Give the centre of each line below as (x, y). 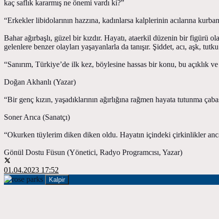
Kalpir (57, 179)
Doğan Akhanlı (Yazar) (40, 82)
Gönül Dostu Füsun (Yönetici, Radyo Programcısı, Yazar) (93, 152)
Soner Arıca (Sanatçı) (37, 117)
